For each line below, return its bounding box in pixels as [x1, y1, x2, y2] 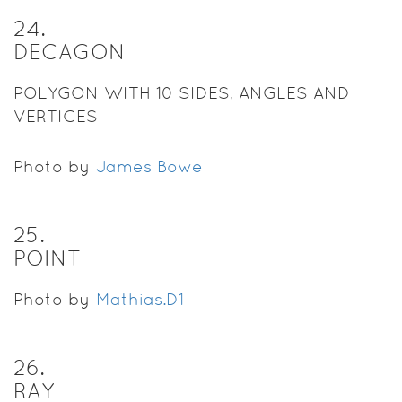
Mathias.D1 [96, 289, 184, 309]
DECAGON [13, 39, 126, 64]
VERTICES [13, 106, 98, 126]
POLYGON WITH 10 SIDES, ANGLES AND [13, 83, 350, 102]
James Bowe [96, 156, 203, 176]
